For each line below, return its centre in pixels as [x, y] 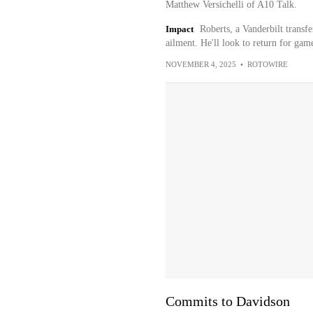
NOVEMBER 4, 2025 [201, 64]
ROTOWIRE [267, 64]
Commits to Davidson [227, 301]
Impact [179, 29]
